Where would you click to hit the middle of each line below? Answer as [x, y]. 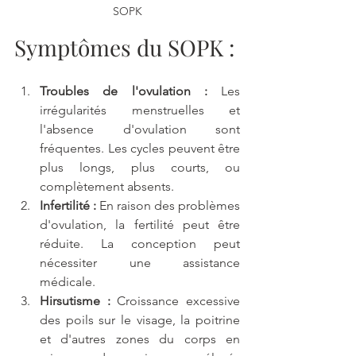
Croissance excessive [175, 301]
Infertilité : [68, 206]
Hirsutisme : [75, 301]
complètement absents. [107, 187]
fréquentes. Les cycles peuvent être [140, 149]
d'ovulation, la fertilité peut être [140, 225]
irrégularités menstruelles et [140, 110]
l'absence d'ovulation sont [140, 130]
